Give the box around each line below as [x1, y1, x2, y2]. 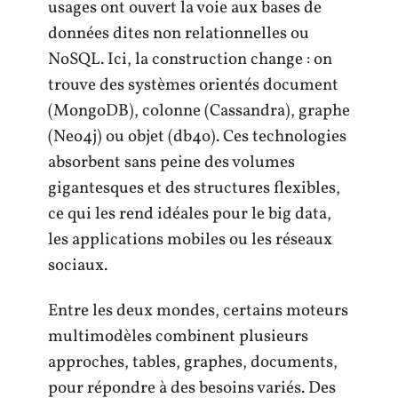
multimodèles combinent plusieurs [48, 325, 308, 349]
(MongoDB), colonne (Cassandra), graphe [48, 99, 350, 123]
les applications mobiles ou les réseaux [48, 227, 332, 251]
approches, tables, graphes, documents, [48, 351, 338, 375]
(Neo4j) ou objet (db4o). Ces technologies [48, 124, 346, 148]
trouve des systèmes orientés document [48, 73, 338, 97]
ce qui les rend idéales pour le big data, [48, 202, 331, 226]
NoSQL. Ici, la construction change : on [48, 47, 332, 71]
